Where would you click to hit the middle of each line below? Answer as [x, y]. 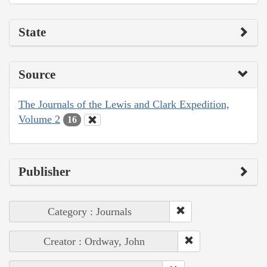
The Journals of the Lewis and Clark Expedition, [124, 104]
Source [37, 74]
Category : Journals [90, 212]
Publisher [44, 172]
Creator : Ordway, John [94, 242]
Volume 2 [39, 119]
